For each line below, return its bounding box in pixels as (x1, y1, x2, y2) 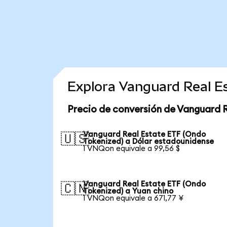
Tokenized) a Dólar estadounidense (83, 137, 214, 145)
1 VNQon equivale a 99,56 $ (83, 144, 180, 153)
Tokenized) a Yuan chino (83, 187, 174, 195)
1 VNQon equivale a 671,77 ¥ (83, 194, 184, 202)
